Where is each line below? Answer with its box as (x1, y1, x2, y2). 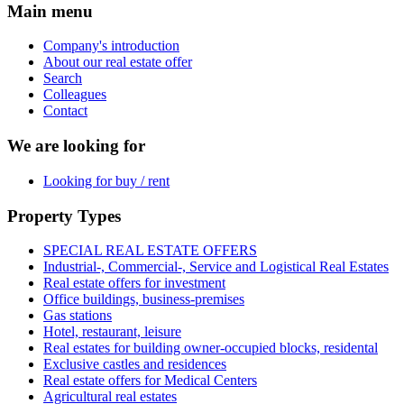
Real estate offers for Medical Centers (43, 372, 257, 389)
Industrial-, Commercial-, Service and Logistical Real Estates (43, 259, 389, 275)
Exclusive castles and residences (43, 356, 226, 372)
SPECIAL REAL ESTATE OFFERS (43, 243, 257, 259)
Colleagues (43, 87, 106, 103)
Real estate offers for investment (43, 275, 225, 291)
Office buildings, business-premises (43, 291, 244, 308)
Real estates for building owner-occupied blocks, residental (43, 340, 378, 356)
